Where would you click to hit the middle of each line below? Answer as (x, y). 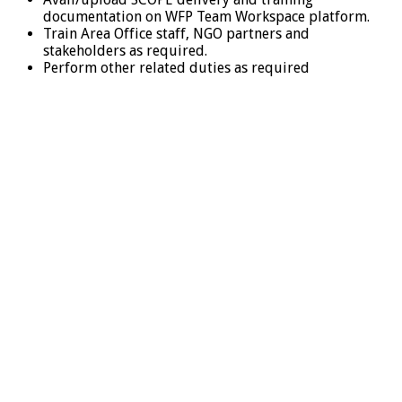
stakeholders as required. (125, 51)
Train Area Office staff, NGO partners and (176, 34)
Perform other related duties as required (176, 68)
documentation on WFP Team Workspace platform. (206, 17)
